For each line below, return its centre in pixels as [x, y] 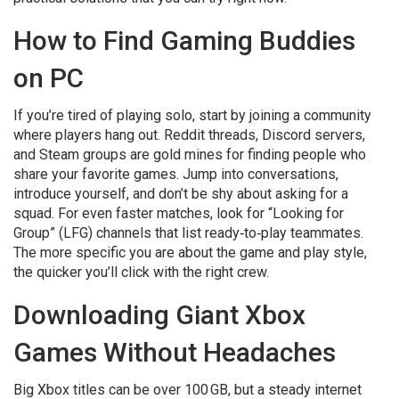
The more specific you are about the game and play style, [190, 252]
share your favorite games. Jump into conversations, [176, 174]
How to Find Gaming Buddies [184, 41]
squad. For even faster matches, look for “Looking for [179, 213]
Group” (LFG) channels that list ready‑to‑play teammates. [188, 233]
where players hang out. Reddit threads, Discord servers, [189, 135]
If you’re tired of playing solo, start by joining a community [192, 115]
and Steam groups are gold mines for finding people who [190, 155]
